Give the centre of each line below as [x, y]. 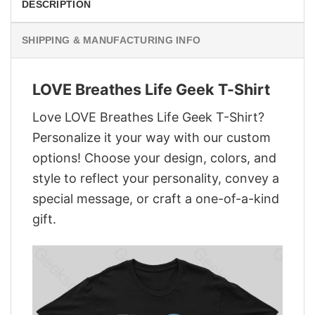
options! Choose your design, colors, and [154, 157]
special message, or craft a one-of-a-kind [156, 198]
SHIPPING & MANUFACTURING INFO [111, 40]
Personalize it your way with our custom [152, 137]
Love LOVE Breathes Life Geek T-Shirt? [148, 117]
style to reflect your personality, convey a [156, 178]
